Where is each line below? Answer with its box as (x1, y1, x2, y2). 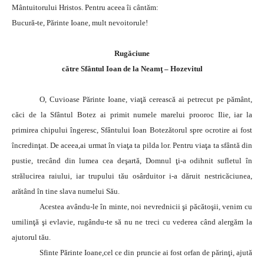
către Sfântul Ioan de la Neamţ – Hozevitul (61, 64, 203, 73)
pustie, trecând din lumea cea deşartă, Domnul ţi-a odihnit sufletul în (12, 156, 252, 165)
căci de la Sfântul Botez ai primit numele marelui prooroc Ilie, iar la (12, 110, 252, 119)
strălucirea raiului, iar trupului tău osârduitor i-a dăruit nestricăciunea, (12, 171, 252, 180)
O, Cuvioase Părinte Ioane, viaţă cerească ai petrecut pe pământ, (39, 94, 252, 104)
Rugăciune (114, 48, 150, 58)
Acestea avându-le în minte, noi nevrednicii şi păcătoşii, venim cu (39, 202, 252, 211)
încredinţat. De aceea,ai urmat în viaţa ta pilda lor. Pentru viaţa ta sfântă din (12, 140, 252, 150)
